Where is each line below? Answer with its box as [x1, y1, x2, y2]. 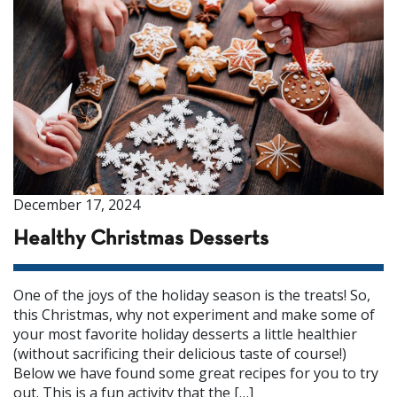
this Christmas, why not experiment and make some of [13, 305, 375, 324]
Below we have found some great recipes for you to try [13, 363, 378, 383]
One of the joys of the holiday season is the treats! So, [13, 285, 370, 305]
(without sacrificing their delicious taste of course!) [13, 344, 346, 363]
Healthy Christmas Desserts [13, 230, 269, 249]
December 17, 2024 [13, 195, 140, 214]
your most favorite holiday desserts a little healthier [13, 324, 357, 344]
